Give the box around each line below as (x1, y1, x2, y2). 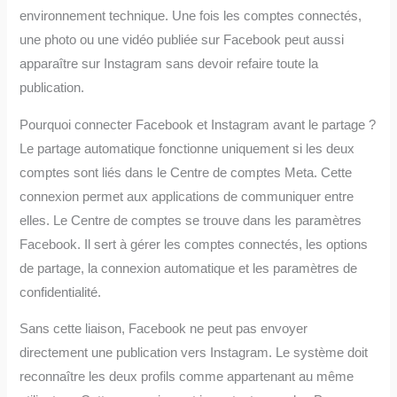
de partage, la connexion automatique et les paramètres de (19, 261, 358, 276)
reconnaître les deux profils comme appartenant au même (19, 370, 354, 385)
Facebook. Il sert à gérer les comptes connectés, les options (19, 237, 369, 252)
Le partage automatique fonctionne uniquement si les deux (19, 141, 355, 156)
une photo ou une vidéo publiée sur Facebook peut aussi (19, 33, 345, 48)
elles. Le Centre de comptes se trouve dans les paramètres (19, 213, 362, 228)
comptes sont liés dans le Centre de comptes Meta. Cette (19, 165, 353, 180)
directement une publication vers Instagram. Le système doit (19, 346, 369, 361)
